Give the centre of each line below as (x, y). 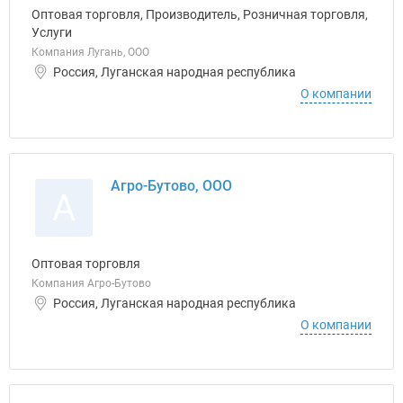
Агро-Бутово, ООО (171, 186)
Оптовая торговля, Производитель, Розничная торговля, (200, 14)
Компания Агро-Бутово (91, 283)
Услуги (52, 32)
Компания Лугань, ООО (90, 52)
